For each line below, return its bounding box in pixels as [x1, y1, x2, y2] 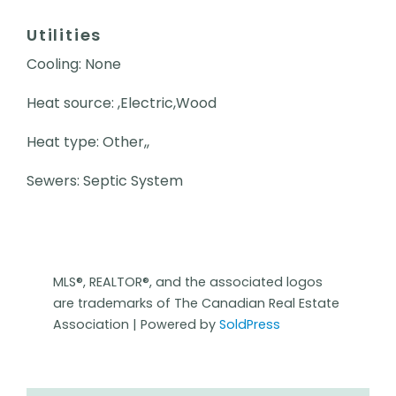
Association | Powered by [53, 315, 219, 333]
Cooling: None [27, 53, 121, 74]
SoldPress [219, 315, 280, 333]
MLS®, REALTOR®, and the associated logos [53, 272, 323, 291]
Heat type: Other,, [27, 131, 149, 152]
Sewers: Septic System [27, 170, 183, 191]
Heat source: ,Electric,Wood [27, 92, 217, 113]
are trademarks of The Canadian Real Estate [53, 293, 339, 312]
